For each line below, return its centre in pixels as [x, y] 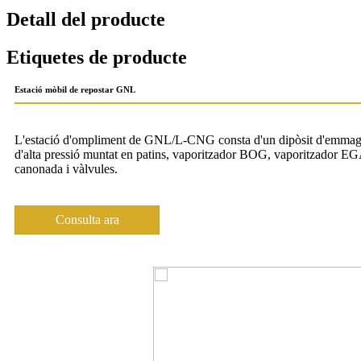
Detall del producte [86, 20]
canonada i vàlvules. [66, 168]
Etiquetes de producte [97, 57]
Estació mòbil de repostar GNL [75, 89]
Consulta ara [87, 219]
